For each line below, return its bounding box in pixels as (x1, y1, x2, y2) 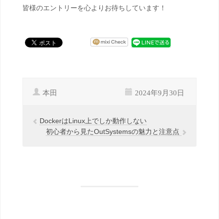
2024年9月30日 (135, 88, 184, 97)
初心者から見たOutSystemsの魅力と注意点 (46, 128, 181, 136)
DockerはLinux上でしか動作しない (40, 117, 147, 125)
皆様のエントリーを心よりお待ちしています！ (22, 4, 166, 12)
